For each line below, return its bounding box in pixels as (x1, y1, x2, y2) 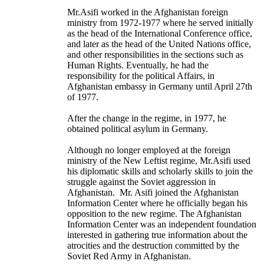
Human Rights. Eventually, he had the (67, 60, 209, 71)
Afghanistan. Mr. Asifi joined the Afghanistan (67, 187, 239, 198)
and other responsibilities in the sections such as (67, 49, 243, 60)
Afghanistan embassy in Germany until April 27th (67, 81, 252, 92)
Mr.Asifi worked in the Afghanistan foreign (67, 7, 228, 18)
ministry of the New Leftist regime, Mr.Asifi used (67, 156, 250, 166)
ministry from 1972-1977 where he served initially (67, 18, 253, 28)
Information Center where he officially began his (67, 198, 247, 209)
